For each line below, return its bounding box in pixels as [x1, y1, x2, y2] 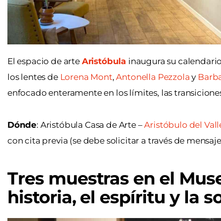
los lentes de [7, 72, 60, 82]
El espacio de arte [7, 56, 82, 67]
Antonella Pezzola [116, 72, 190, 82]
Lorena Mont [60, 72, 112, 82]
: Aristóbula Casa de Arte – [37, 120, 145, 130]
